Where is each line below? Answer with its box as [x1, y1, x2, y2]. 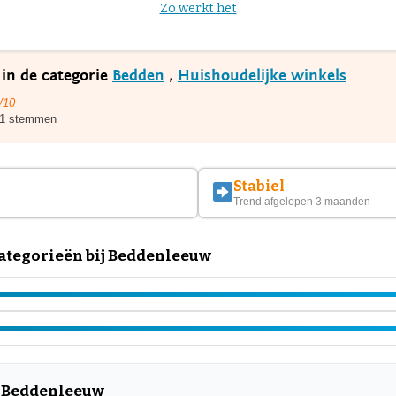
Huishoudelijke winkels [178, 66, 346, 85]
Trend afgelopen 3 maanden [233, 195, 371, 208]
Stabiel [233, 178, 286, 194]
